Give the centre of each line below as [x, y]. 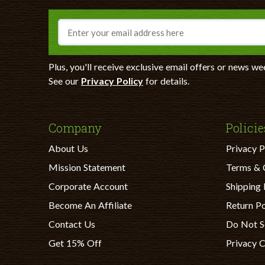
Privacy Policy [112, 81]
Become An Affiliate [90, 205]
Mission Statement [87, 167]
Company [75, 128]
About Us [68, 148]
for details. [166, 81]
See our [65, 81]
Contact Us [72, 224]
